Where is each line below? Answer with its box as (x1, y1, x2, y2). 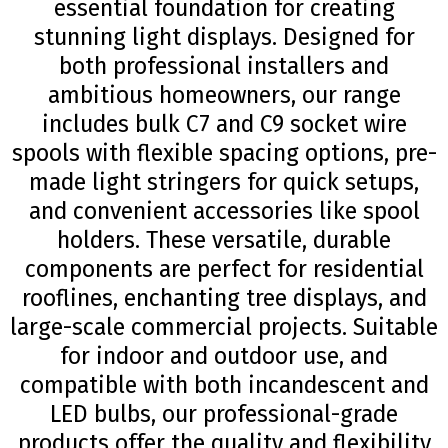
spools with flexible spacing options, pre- (11, 139, 437, 168)
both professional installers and (59, 52, 389, 81)
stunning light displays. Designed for (33, 23, 415, 52)
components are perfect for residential (24, 255, 424, 284)
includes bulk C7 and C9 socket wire (41, 110, 407, 139)
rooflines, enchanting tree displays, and (21, 284, 427, 313)
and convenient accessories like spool (28, 197, 420, 226)
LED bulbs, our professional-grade (50, 400, 398, 429)
